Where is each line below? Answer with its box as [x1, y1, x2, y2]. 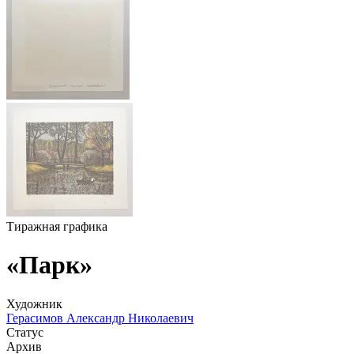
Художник [6, 296, 62, 311]
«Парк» [6, 250, 92, 280]
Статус [6, 325, 43, 339]
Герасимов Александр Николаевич [6, 311, 194, 325]
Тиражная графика [6, 219, 107, 233]
